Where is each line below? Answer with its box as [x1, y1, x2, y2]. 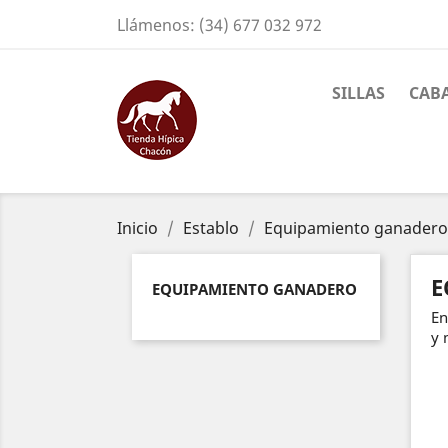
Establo [183, 217, 239, 239]
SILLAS [332, 82, 385, 104]
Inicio [117, 217, 158, 239]
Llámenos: [117, 14, 199, 36]
